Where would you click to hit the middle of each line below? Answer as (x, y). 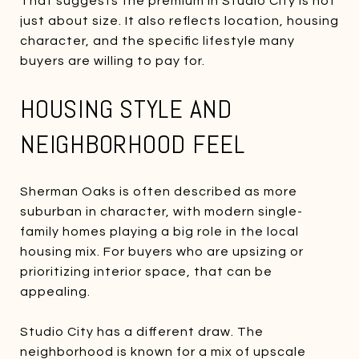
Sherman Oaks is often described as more (159, 191)
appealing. (55, 291)
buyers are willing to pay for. (113, 61)
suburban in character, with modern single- (161, 211)
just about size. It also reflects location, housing (179, 20)
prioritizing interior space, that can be (146, 271)
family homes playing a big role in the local (159, 231)
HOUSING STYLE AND (126, 109)
